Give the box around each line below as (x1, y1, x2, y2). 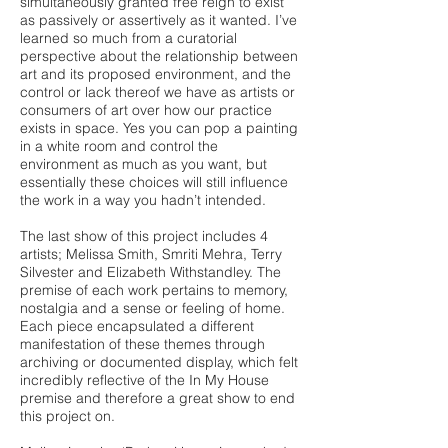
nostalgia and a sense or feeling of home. (20, 299, 285, 317)
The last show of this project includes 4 (20, 227, 268, 245)
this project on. (20, 407, 115, 425)
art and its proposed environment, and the (20, 65, 291, 83)
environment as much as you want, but (20, 155, 267, 173)
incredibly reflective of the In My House (20, 371, 269, 389)
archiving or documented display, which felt (20, 353, 298, 371)
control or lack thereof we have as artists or (20, 83, 295, 101)
